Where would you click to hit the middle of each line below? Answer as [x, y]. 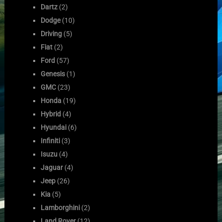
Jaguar [52, 167]
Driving [52, 33]
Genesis [53, 74]
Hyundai [54, 127]
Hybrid [51, 114]
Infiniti [51, 140]
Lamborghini [60, 207]
